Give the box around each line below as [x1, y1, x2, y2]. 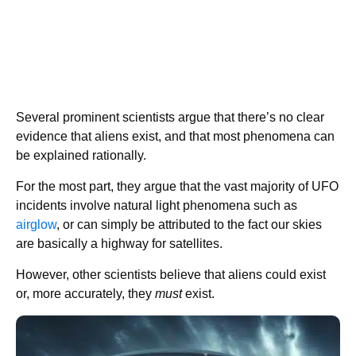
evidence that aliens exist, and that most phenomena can [16, 130, 335, 144]
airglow [16, 218, 56, 232]
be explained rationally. [16, 149, 146, 163]
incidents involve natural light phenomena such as [16, 199, 297, 213]
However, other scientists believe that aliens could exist [16, 268, 326, 282]
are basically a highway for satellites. [16, 237, 222, 251]
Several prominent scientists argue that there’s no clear [16, 110, 324, 125]
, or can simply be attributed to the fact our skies [56, 218, 322, 232]
